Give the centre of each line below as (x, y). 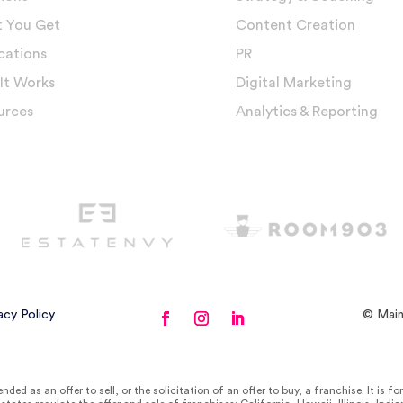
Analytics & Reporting (307, 111)
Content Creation (296, 25)
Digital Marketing (294, 82)
